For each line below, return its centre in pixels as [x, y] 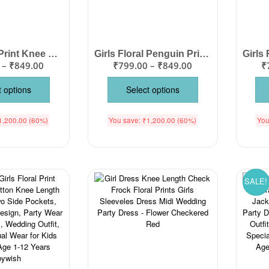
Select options [153, 90]
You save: [126, 120]
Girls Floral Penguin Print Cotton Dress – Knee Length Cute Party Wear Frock [204, 54]
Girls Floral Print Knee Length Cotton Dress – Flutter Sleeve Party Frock [53, 54]
